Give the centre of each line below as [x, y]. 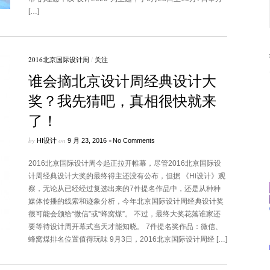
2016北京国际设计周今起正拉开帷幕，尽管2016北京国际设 [124, 163]
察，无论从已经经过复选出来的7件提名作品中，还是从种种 [124, 189]
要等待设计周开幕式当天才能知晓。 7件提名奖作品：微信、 [125, 227]
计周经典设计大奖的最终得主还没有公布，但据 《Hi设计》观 [127, 176]
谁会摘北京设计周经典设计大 [122, 81]
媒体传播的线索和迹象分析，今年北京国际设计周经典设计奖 [126, 201]
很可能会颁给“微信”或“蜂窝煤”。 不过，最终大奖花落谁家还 [124, 214]
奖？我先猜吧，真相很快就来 [122, 101]
